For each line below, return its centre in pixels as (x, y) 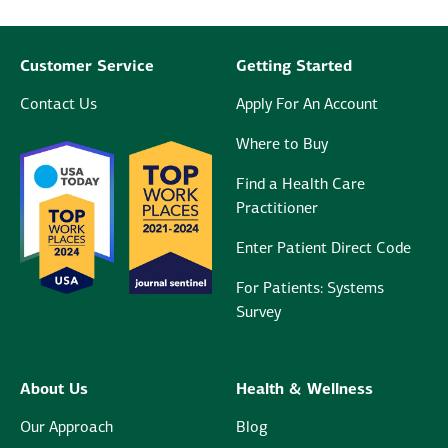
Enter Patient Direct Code (323, 248)
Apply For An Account (307, 104)
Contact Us (58, 104)
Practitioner (277, 208)
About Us (54, 389)
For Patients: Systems (310, 288)
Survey (258, 312)
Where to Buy (282, 144)
